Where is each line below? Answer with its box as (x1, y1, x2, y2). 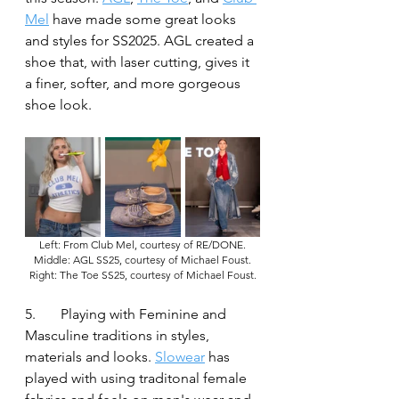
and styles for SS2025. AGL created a (25, 31, 257, 49)
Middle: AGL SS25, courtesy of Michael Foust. (34, 252, 251, 266)
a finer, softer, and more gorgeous (25, 74, 244, 92)
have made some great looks (49, 10, 240, 28)
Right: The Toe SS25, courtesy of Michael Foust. (28, 267, 256, 281)
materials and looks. (25, 347, 155, 365)
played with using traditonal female (25, 369, 250, 387)
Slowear (155, 347, 205, 365)
